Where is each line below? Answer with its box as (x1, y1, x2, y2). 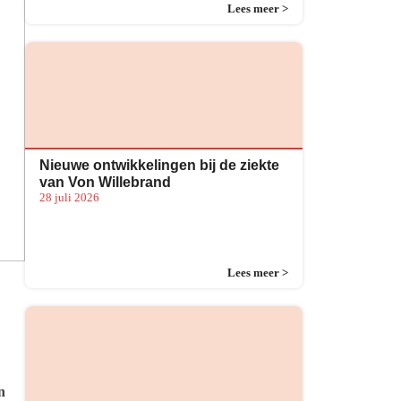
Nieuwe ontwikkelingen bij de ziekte (39, 158, 279, 173)
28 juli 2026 (39, 192, 99, 204)
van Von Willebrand (39, 175, 171, 190)
